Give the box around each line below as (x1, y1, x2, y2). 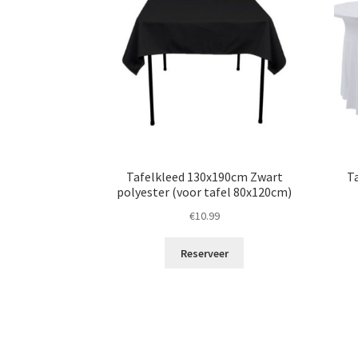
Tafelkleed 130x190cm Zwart (125, 169, 283, 185)
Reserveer (180, 245, 229, 261)
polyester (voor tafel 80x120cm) (117, 184, 292, 201)
